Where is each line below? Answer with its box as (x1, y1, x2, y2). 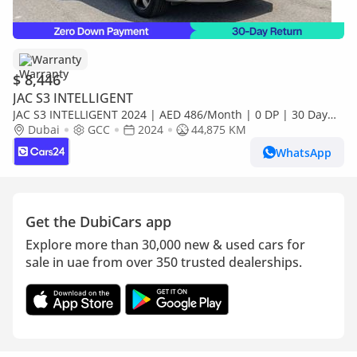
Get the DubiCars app (25, 212, 171, 231)
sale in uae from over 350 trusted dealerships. (25, 253, 302, 271)
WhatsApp (276, 144, 331, 160)
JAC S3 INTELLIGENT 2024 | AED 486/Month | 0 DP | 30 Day (13, 107, 328, 122)
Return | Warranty (13, 122, 112, 137)
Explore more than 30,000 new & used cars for (25, 236, 305, 253)
